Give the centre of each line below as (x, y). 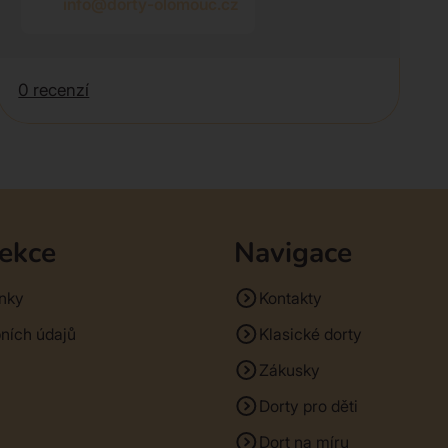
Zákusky (289, 370)
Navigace (292, 253)
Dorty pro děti (308, 406)
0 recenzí (54, 90)
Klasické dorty (310, 334)
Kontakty (290, 298)
